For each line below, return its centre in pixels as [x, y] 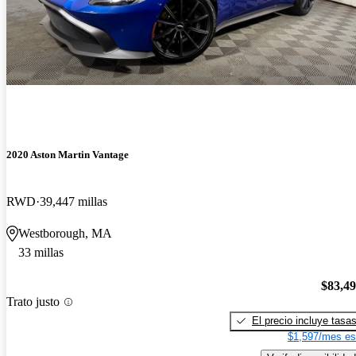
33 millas [41, 253]
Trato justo [33, 302]
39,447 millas [74, 202]
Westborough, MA [65, 234]
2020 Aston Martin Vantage [68, 154]
